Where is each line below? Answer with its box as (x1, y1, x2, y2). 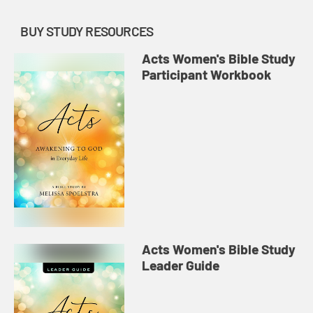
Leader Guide (142, 257, 220, 274)
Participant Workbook (142, 66, 272, 82)
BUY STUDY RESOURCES (20, 22, 154, 39)
